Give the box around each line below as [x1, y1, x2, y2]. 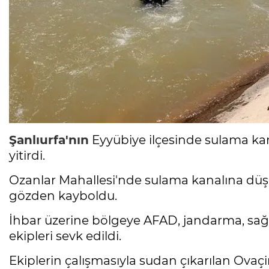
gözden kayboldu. [9, 189, 117, 204]
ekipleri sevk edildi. [9, 229, 121, 244]
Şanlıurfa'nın [9, 133, 89, 148]
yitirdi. [9, 148, 45, 163]
